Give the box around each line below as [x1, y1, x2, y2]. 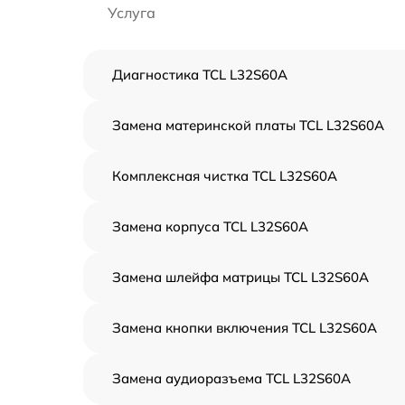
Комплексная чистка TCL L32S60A [112, 167, 337, 184]
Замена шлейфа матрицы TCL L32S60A [112, 268, 369, 286]
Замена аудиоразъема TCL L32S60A [112, 370, 351, 387]
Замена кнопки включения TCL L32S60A [112, 319, 377, 336]
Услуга [108, 4, 155, 22]
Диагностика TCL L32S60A [112, 66, 287, 83]
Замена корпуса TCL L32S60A [112, 218, 308, 235]
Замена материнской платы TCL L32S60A [112, 117, 384, 134]
